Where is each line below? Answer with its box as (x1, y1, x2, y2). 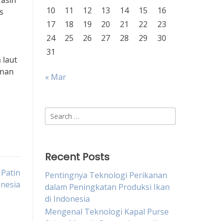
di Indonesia (45, 193, 90, 204)
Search (44, 108, 70, 118)
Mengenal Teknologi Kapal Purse (45, 206, 169, 217)
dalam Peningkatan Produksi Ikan (45, 182, 170, 192)
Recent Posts (45, 150, 110, 164)
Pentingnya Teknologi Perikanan (45, 170, 167, 181)
